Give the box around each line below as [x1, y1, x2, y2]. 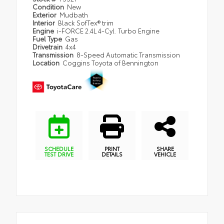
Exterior [32, 10, 58, 19]
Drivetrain [32, 42, 64, 51]
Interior [32, 18, 56, 27]
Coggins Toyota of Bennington [62, 58, 159, 67]
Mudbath [59, 10, 88, 19]
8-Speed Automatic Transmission [76, 50, 180, 59]
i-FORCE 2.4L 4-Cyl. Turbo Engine [57, 26, 160, 35]
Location [32, 58, 61, 67]
